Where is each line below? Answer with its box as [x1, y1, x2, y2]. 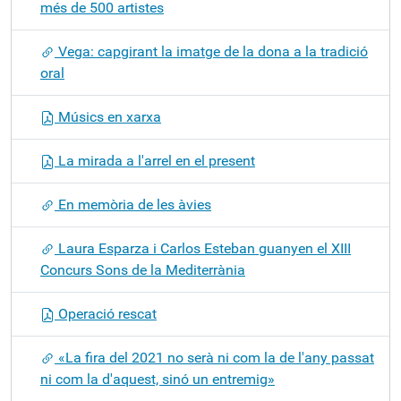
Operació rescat [55, 305, 157, 322]
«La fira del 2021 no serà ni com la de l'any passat [55, 349, 374, 366]
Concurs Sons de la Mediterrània [40, 261, 245, 278]
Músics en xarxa [55, 108, 161, 125]
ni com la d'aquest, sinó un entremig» [40, 371, 275, 388]
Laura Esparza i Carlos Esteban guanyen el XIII [55, 240, 351, 257]
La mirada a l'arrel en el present [55, 152, 255, 169]
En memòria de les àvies [55, 196, 211, 213]
